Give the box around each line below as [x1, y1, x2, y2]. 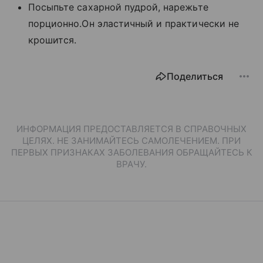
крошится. [28, 34, 77, 46]
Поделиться [167, 70, 223, 83]
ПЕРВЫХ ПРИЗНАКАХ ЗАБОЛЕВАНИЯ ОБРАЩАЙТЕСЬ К [11, 147, 252, 159]
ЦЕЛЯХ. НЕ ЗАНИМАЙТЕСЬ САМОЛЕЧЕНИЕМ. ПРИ [22, 135, 241, 147]
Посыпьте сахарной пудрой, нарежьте [28, 1, 208, 14]
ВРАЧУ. [116, 159, 147, 170]
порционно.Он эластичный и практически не [28, 18, 239, 30]
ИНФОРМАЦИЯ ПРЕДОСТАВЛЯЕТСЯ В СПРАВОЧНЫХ [16, 123, 247, 135]
